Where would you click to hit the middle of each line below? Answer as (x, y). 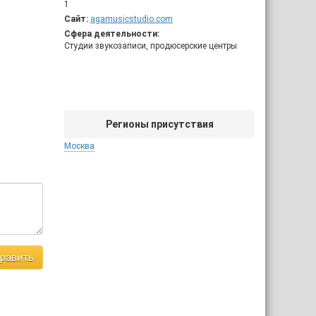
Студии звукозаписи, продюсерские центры (151, 46)
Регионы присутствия (159, 124)
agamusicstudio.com (132, 19)
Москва (79, 146)
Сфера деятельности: (112, 34)
